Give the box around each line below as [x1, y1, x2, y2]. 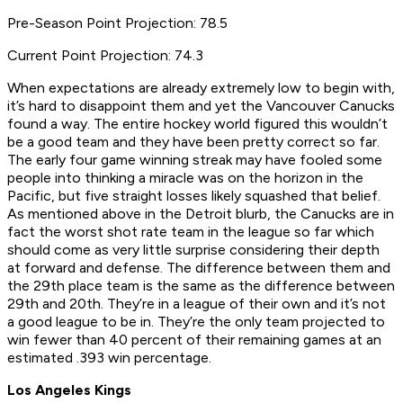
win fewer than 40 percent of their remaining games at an [7, 331, 381, 349]
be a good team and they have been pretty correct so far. [7, 133, 380, 151]
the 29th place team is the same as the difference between [7, 277, 395, 295]
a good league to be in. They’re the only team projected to [7, 313, 385, 331]
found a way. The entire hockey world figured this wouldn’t [7, 115, 388, 133]
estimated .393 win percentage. [7, 349, 211, 367]
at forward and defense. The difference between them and [7, 259, 390, 277]
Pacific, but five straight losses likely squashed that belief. [7, 187, 381, 205]
